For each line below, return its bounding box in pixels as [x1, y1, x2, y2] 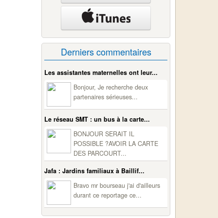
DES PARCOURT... [73, 149, 127, 158]
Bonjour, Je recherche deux [73, 83, 148, 92]
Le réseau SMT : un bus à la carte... [44, 115, 150, 124]
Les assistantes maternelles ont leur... [44, 68, 158, 77]
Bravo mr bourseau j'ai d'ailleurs [73, 181, 161, 190]
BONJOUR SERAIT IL [73, 129, 135, 139]
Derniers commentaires [60, 45, 151, 58]
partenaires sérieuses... [73, 92, 138, 102]
